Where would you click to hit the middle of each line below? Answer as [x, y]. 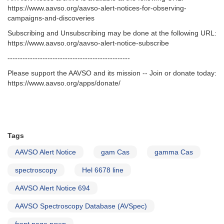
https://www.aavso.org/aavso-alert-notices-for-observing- [97, 8]
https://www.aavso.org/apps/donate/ [64, 83]
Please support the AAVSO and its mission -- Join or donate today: [112, 73]
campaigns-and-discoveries [51, 18]
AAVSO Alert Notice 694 [52, 188]
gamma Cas [174, 152]
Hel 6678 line [103, 170]
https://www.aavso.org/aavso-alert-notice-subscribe [88, 43]
